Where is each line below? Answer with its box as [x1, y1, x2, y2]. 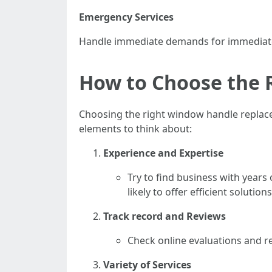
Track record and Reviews [103, 209, 226, 223]
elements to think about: [79, 122, 192, 135]
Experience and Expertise [103, 146, 223, 160]
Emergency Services [79, 10, 174, 24]
